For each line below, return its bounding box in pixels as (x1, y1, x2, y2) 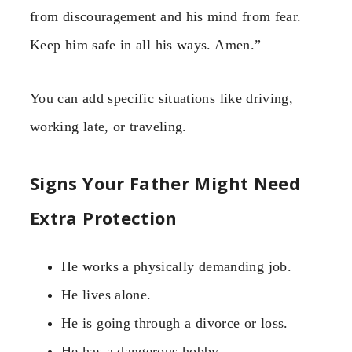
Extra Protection (30, 206, 178, 230)
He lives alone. (61, 287, 152, 303)
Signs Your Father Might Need (30, 171, 301, 196)
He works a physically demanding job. (61, 258, 291, 275)
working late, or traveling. (30, 118, 187, 134)
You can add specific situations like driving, (30, 90, 294, 106)
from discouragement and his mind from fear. (30, 8, 302, 24)
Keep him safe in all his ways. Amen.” (30, 36, 262, 53)
